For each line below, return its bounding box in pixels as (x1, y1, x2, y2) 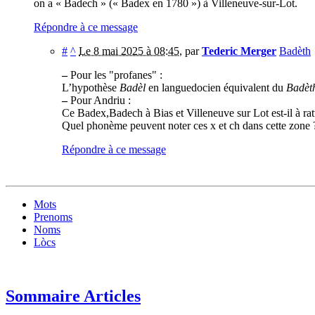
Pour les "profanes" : (67, 68, 162, 81)
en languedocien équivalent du (146, 81, 286, 94)
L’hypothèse (62, 81, 120, 94)
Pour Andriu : (67, 94, 131, 106)
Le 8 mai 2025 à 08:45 (79, 44, 179, 57)
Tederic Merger (202, 44, 276, 57)
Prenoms (34, 210, 72, 223)
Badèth (279, 44, 311, 57)
